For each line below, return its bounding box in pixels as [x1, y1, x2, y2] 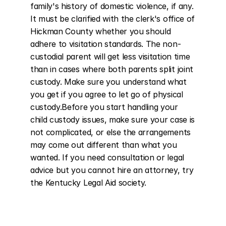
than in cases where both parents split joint [30, 64, 193, 74]
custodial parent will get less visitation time [30, 51, 190, 62]
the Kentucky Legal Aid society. [30, 178, 147, 188]
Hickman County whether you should [30, 26, 171, 36]
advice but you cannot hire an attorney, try [30, 165, 194, 175]
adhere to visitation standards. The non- [30, 39, 181, 49]
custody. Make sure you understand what [30, 77, 187, 87]
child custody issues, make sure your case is [30, 115, 195, 125]
